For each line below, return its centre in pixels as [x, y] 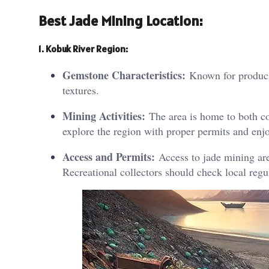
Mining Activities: [104, 116]
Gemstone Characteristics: [124, 75]
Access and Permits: [109, 157]
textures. [81, 90]
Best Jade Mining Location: [120, 20]
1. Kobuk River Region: [83, 48]
